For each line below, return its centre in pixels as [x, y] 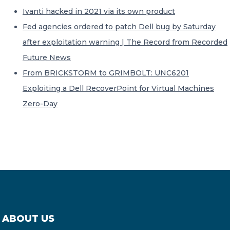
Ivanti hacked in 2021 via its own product [99, 11]
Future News [47, 57]
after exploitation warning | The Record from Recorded [125, 42]
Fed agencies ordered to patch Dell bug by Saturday [119, 27]
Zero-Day [40, 104]
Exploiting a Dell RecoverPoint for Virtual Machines [118, 88]
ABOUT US [28, 219]
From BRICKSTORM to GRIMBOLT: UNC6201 [106, 73]
